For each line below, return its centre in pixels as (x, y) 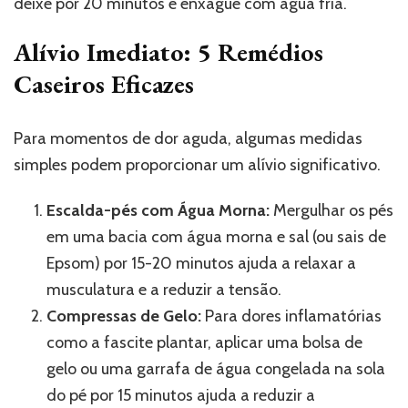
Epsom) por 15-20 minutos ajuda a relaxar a (201, 263)
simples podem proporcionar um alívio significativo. (197, 164)
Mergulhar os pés (331, 210)
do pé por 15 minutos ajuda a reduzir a (181, 395)
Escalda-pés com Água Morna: (158, 210)
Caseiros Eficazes (104, 83)
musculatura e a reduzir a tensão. (164, 289)
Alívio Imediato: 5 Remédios (168, 51)
